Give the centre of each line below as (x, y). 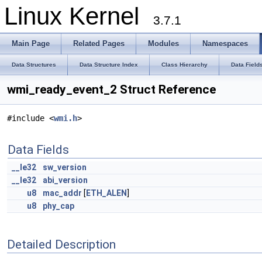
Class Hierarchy (185, 65)
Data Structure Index (109, 65)
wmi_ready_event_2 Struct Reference (111, 89)
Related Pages (99, 44)
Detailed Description (61, 244)
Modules (163, 44)
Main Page (31, 44)
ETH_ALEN (106, 193)
